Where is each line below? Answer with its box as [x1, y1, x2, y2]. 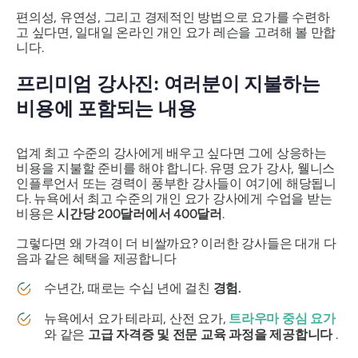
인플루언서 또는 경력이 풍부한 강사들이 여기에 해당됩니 [16, 175, 336, 191]
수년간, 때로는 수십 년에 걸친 [44, 280, 213, 296]
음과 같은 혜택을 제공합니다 [16, 250, 177, 266]
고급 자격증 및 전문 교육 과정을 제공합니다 [87, 326, 333, 342]
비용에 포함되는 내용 [16, 97, 197, 121]
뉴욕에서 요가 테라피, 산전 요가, [44, 310, 229, 326]
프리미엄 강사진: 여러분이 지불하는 [16, 72, 320, 96]
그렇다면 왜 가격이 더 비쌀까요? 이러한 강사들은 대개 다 [16, 235, 336, 251]
